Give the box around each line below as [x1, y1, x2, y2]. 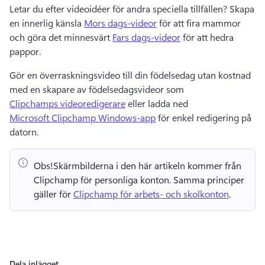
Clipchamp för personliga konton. [34, 173, 173, 186]
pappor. [9, 44, 43, 57]
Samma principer [173, 173, 244, 186]
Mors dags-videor [84, 16, 157, 29]
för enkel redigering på [156, 111, 251, 124]
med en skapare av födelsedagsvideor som [9, 82, 186, 95]
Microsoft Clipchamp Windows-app [9, 111, 156, 124]
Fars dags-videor [112, 30, 180, 43]
